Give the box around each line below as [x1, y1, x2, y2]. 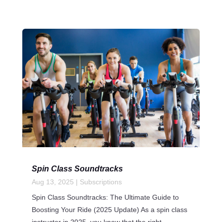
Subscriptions [79, 178, 122, 186]
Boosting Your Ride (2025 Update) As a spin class [31, 206, 187, 214]
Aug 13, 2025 [31, 178, 74, 186]
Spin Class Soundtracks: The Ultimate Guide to [31, 193, 179, 202]
